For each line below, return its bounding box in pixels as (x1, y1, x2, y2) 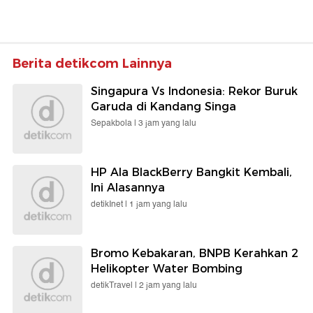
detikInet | (91, 197, 129, 211)
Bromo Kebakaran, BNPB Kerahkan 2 (91, 246, 298, 260)
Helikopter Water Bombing (91, 261, 242, 275)
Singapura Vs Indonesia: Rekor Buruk (91, 84, 298, 98)
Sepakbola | (91, 116, 138, 130)
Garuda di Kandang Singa (91, 99, 236, 113)
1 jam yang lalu (129, 197, 187, 211)
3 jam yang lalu (138, 116, 196, 130)
